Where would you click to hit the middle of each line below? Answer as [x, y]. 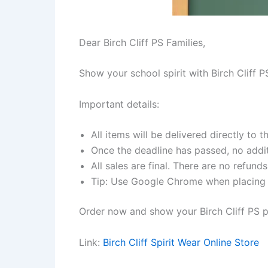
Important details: [119, 104]
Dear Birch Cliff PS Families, [142, 42]
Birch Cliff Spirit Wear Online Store [181, 242]
